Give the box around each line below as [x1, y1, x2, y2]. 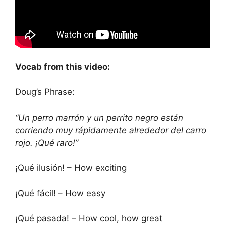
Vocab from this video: [15, 61, 110, 72]
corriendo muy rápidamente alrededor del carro [15, 125, 206, 135]
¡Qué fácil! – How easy [15, 188, 105, 198]
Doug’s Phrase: [15, 87, 75, 97]
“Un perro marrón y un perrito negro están [15, 112, 183, 123]
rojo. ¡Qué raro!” [15, 137, 78, 148]
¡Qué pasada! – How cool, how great [15, 213, 162, 223]
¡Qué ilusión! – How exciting [15, 163, 127, 173]
